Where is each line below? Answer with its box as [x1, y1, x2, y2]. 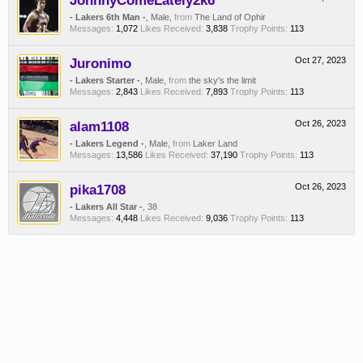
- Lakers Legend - [70, 139, 144, 148]
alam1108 [70, 118, 129, 135]
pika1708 [70, 181, 126, 198]
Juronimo [70, 55, 131, 71]
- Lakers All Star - [70, 202, 143, 211]
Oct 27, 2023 [295, 55, 346, 65]
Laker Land [193, 139, 237, 148]
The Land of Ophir [194, 12, 266, 22]
